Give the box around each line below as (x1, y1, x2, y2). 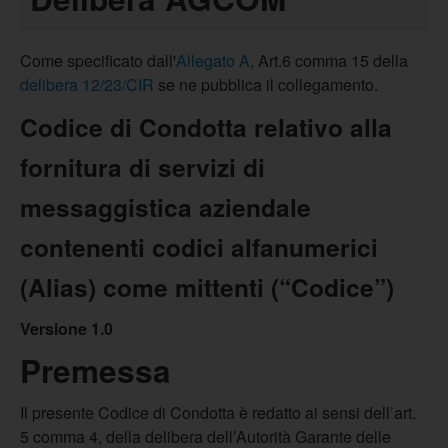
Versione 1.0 (20, 317, 113, 340)
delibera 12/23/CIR (20, 73, 154, 96)
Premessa (20, 348, 171, 393)
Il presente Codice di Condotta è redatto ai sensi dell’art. (20, 401, 416, 424)
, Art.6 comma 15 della (250, 49, 408, 72)
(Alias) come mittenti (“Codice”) (20, 269, 394, 305)
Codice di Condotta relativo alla (20, 109, 392, 145)
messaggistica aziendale (20, 189, 311, 225)
